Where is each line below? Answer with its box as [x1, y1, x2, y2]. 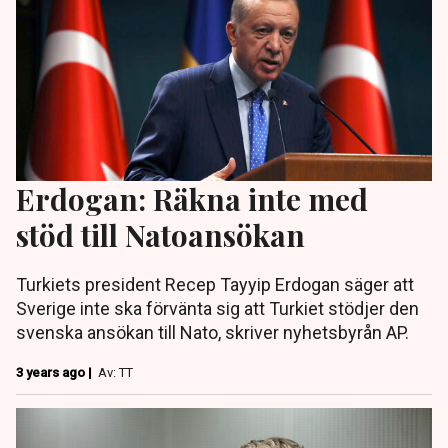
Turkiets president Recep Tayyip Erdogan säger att [16, 274, 414, 296]
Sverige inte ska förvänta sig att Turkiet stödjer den [16, 298, 419, 320]
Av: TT [98, 365, 133, 381]
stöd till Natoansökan [16, 215, 305, 255]
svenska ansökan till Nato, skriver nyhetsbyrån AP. [16, 322, 409, 344]
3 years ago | [16, 365, 95, 381]
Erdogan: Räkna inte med [16, 179, 368, 219]
